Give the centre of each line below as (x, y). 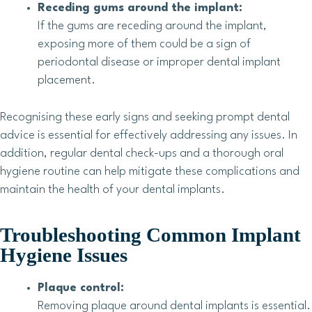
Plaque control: (81, 288)
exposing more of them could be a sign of (144, 45)
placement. (67, 81)
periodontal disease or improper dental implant (159, 63)
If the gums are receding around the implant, (152, 26)
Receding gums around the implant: (140, 8)
